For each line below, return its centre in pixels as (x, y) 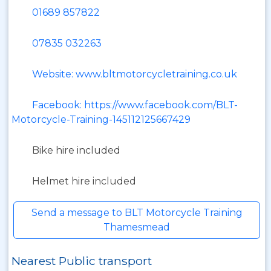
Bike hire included (76, 150)
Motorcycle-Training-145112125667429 (101, 119)
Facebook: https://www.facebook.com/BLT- (135, 105)
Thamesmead (137, 227)
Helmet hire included (84, 181)
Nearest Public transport (82, 261)
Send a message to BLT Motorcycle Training (137, 213)
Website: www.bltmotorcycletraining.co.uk (135, 74)
